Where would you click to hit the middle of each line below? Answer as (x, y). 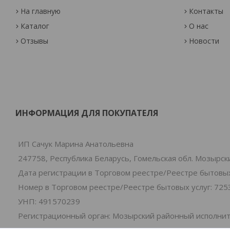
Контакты (206, 11)
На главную (41, 11)
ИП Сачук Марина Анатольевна (76, 144)
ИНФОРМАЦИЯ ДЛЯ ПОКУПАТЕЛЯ (87, 113)
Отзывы (35, 41)
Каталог (35, 26)
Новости (204, 41)
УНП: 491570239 (49, 201)
